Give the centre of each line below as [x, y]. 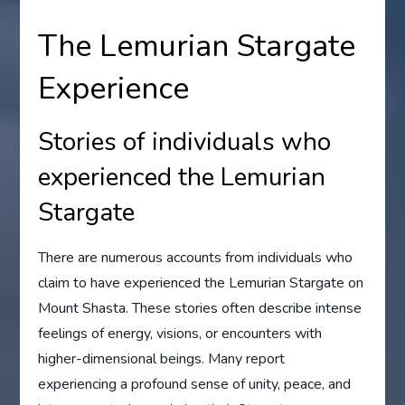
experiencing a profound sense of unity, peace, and [195, 385]
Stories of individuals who [185, 142]
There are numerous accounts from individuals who [196, 258]
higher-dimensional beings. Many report [162, 359]
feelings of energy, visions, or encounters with [180, 334]
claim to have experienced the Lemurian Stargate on [201, 283]
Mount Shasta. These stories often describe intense [200, 309]
